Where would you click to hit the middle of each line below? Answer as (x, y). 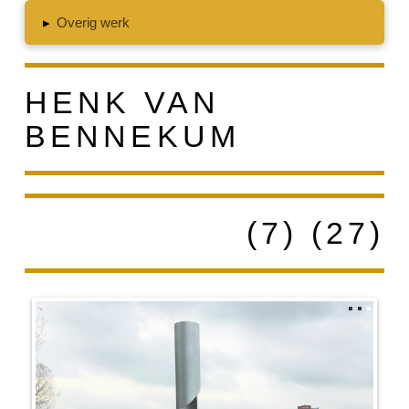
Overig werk (94, 23)
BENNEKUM (132, 136)
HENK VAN (122, 102)
